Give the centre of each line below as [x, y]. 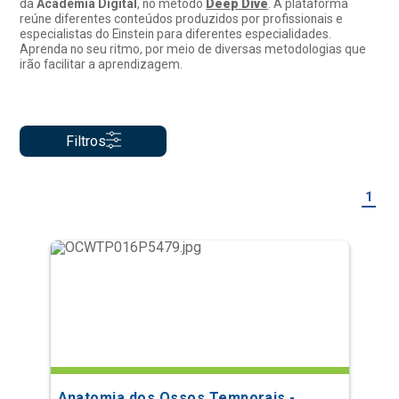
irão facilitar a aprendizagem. [102, 65]
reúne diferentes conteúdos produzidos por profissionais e [182, 19]
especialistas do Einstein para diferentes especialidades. [176, 34]
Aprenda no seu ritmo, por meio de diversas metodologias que [193, 49]
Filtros [85, 141]
